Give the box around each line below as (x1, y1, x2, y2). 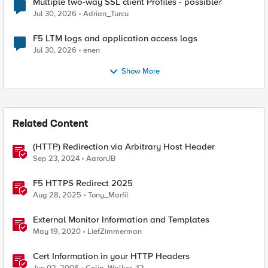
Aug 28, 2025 (33, 190, 81, 200)
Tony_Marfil (88, 190, 129, 200)
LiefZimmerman (87, 227, 142, 236)
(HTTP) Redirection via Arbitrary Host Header (33, 141, 215, 152)
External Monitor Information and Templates (33, 214, 209, 225)
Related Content (13, 120, 88, 129)
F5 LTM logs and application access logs (33, 33, 197, 44)
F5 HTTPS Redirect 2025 (33, 178, 133, 188)
